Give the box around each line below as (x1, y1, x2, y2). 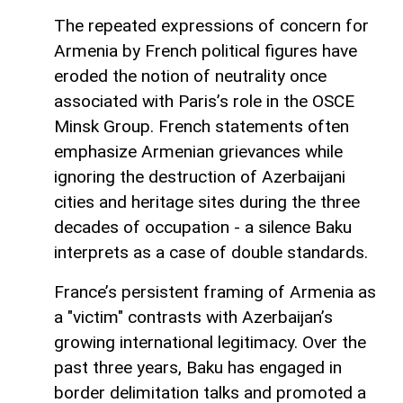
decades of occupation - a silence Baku (54, 217, 352, 238)
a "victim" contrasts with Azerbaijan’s (54, 307, 333, 328)
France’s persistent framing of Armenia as (54, 282, 376, 303)
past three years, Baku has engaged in (54, 357, 342, 379)
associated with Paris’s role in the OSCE (54, 91, 354, 112)
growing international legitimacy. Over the (54, 332, 366, 354)
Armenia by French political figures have (54, 40, 357, 62)
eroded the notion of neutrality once (54, 66, 327, 87)
